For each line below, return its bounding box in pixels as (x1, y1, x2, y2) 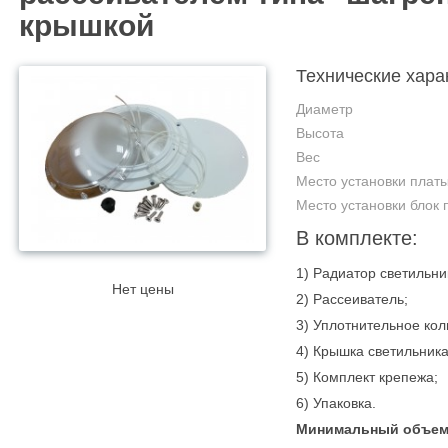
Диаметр (296, 101, 353, 117)
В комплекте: (296, 227, 424, 249)
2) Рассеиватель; (296, 291, 408, 307)
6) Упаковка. (296, 395, 376, 411)
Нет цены (111, 281, 174, 297)
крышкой (19, 9, 154, 42)
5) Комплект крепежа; (296, 369, 438, 385)
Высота (296, 125, 344, 141)
